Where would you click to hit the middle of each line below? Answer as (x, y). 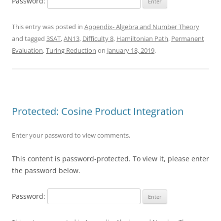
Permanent (188, 38)
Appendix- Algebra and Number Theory (142, 27)
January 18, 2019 (131, 50)
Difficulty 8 (98, 38)
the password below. (46, 170)
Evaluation (27, 50)
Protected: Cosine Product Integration (98, 111)
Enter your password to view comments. (71, 135)
